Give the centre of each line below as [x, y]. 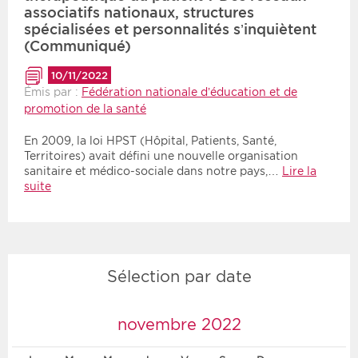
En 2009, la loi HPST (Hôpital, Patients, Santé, [150, 141]
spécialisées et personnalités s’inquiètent [170, 30]
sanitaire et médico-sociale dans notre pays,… [153, 171]
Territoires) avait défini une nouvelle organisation [161, 156]
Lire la [299, 171]
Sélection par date [179, 276]
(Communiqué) [78, 46]
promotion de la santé [85, 109]
